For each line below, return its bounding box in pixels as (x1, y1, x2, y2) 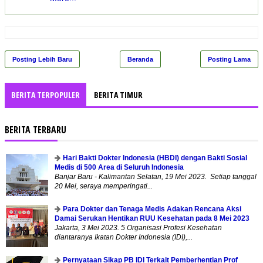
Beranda (127, 55, 153, 63)
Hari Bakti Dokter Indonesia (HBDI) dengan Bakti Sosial (63, 153, 247, 162)
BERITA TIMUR (94, 89, 143, 100)
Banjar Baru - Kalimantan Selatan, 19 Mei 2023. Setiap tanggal (55, 172, 257, 181)
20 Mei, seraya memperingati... (55, 181, 153, 190)
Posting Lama (208, 55, 251, 63)
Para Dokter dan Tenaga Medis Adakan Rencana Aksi (63, 204, 241, 213)
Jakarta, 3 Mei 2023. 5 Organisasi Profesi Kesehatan (55, 223, 222, 232)
